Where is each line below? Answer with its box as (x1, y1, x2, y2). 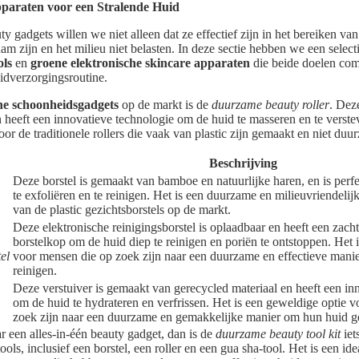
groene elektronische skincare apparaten (30, 56, 250, 71)
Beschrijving (209, 156, 277, 171)
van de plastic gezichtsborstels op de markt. (13, 203, 231, 217)
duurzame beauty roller (212, 98, 329, 112)
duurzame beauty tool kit (216, 327, 341, 341)
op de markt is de (119, 98, 212, 112)
